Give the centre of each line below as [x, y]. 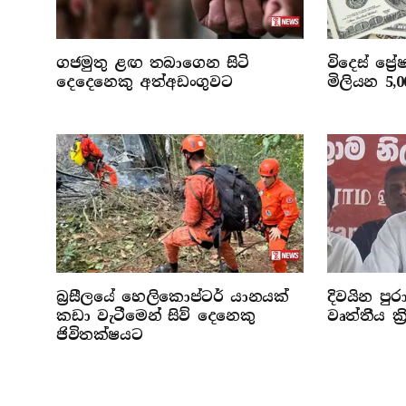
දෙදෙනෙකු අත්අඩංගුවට [145, 82]
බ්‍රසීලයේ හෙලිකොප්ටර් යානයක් [173, 297]
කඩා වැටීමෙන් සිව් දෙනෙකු [156, 316]
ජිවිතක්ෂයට [100, 335]
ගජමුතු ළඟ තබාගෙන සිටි [153, 63]
